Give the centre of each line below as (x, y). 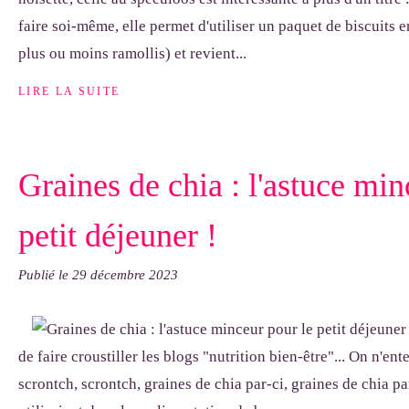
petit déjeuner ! (118, 236)
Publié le (45, 275)
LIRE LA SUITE (69, 92)
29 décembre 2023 (125, 275)
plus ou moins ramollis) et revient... (132, 53)
